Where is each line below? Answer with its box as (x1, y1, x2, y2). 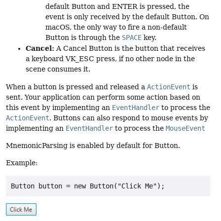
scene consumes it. (26, 65, 90, 74)
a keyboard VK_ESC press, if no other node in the (26, 55, 195, 63)
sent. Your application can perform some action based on (6, 93, 200, 101)
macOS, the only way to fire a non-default (45, 23, 187, 32)
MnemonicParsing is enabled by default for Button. (6, 142, 180, 150)
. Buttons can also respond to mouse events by (49, 113, 208, 122)
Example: (6, 159, 38, 167)
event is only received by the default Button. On (45, 13, 209, 21)
